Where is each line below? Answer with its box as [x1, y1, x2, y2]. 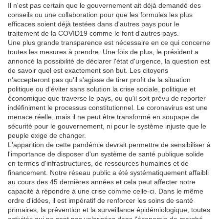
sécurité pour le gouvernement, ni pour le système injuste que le [8, 122, 206, 131]
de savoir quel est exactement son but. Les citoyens [8, 66, 168, 75]
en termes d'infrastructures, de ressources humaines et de [8, 159, 189, 168]
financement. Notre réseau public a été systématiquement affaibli [8, 169, 209, 177]
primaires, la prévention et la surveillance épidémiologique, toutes [8, 206, 210, 214]
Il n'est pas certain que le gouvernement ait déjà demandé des [8, 1, 201, 10]
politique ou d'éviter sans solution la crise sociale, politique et [8, 85, 196, 93]
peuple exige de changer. [8, 131, 86, 140]
